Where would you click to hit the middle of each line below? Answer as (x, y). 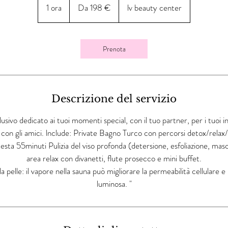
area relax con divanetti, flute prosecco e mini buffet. (114, 158)
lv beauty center (154, 7)
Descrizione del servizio (114, 98)
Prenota (114, 49)
